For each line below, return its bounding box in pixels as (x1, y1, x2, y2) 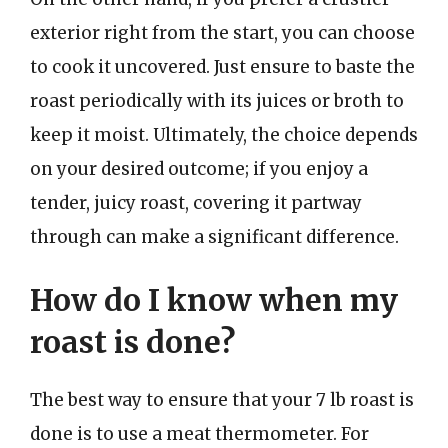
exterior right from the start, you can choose (30, 21, 415, 44)
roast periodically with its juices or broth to (30, 89, 404, 112)
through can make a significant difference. (30, 225, 399, 248)
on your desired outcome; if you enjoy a (30, 157, 368, 180)
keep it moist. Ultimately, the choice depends (30, 123, 418, 146)
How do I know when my (30, 281, 398, 319)
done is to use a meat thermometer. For (30, 423, 369, 445)
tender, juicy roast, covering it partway (30, 191, 362, 214)
